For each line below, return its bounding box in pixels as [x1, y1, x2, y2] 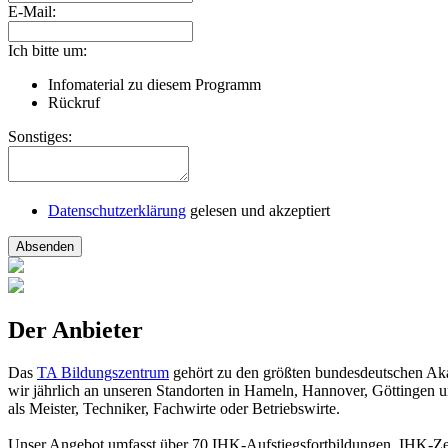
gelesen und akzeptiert [186, 202, 330, 220]
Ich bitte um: [8, 42, 87, 60]
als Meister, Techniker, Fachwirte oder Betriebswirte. [8, 399, 340, 417]
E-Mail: [8, 3, 56, 21]
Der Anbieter [8, 316, 143, 343]
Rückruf [48, 94, 100, 112]
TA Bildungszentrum [37, 363, 169, 381]
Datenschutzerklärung [48, 202, 186, 220]
